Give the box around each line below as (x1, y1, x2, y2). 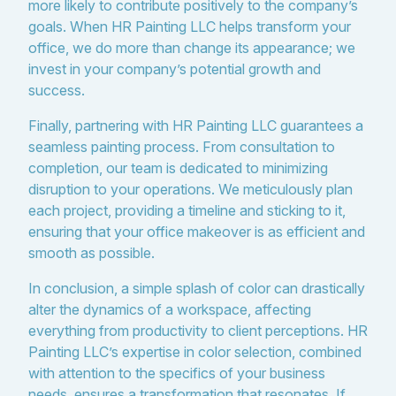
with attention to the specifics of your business (28, 364, 325, 382)
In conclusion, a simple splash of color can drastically (28, 279, 365, 297)
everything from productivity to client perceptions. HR (28, 322, 368, 339)
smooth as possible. (28, 244, 155, 262)
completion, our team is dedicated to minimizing (28, 159, 328, 177)
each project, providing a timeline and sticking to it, (28, 202, 346, 219)
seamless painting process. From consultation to (28, 138, 335, 156)
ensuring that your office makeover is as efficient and (28, 223, 365, 240)
